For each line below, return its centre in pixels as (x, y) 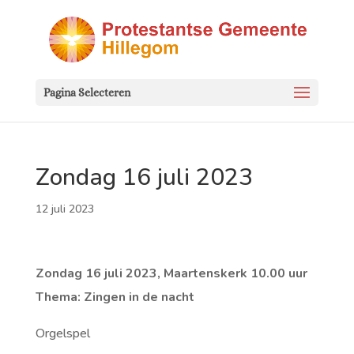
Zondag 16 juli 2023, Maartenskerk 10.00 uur (171, 273)
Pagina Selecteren (87, 92)
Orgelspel (62, 333)
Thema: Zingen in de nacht (115, 297)
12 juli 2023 (64, 209)
